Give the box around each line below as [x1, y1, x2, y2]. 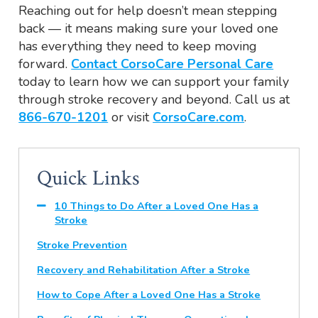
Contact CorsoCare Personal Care [71, 55, 274, 73]
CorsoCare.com [153, 109, 245, 126]
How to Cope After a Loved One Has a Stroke [37, 287, 261, 302]
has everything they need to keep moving [18, 38, 258, 55]
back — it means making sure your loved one [18, 20, 279, 38]
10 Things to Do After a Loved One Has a [55, 199, 259, 214]
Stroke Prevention [37, 238, 128, 253]
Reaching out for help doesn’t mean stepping [18, 2, 278, 20]
